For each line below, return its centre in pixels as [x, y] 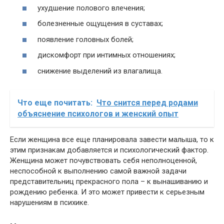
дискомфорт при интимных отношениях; [106, 55]
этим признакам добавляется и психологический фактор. [109, 150]
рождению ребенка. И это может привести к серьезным [107, 192]
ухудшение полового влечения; [91, 8]
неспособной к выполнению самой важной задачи [98, 171]
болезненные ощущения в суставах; [100, 24]
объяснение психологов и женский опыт [98, 113]
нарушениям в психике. [49, 202]
